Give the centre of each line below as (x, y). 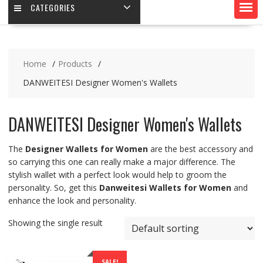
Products (75, 64)
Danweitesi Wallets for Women (165, 188)
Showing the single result (55, 223)
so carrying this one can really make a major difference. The (122, 162)
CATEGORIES (53, 8)
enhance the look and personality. (72, 201)
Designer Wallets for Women (86, 149)
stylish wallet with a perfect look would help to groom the (117, 175)
